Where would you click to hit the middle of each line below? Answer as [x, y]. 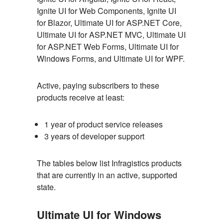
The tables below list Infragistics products [109, 163]
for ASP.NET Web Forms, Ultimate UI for [108, 47]
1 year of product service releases [104, 124]
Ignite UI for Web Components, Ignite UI [107, 11]
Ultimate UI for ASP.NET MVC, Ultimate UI [111, 35]
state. [46, 187]
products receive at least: [81, 97]
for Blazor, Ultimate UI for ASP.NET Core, [109, 23]
